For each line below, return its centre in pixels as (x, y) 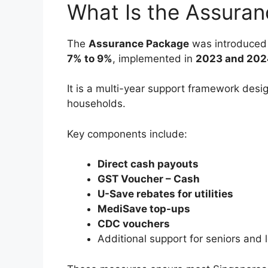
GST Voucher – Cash (149, 179)
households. (96, 104)
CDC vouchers (134, 224)
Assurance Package (139, 43)
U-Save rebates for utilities (165, 194)
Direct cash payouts (148, 164)
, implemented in (154, 58)
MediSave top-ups (144, 209)
